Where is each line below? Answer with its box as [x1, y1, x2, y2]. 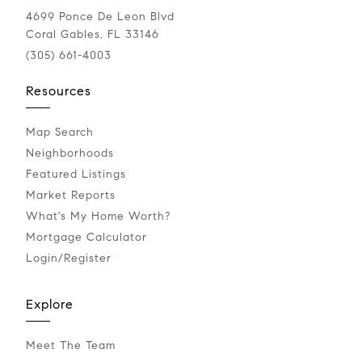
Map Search [26, 125, 94, 140]
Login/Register [26, 251, 112, 266]
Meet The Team [26, 339, 116, 353]
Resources [26, 83, 91, 99]
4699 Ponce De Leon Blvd [26, 10, 175, 24]
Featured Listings [26, 167, 126, 182]
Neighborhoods [26, 146, 114, 161]
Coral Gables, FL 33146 [26, 27, 159, 42]
